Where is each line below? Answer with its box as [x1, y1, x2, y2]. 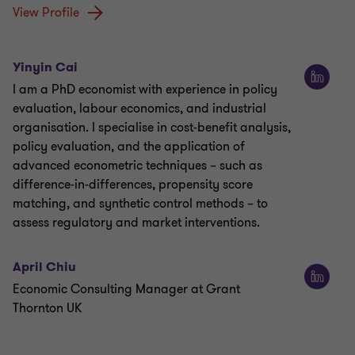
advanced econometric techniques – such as [13, 156, 262, 174]
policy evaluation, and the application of [13, 137, 245, 155]
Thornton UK [13, 299, 82, 317]
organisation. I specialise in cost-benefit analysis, [13, 118, 291, 136]
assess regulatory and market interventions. [13, 213, 260, 231]
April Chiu [13, 258, 76, 275]
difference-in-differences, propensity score [13, 175, 253, 193]
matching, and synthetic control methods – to [13, 194, 268, 212]
